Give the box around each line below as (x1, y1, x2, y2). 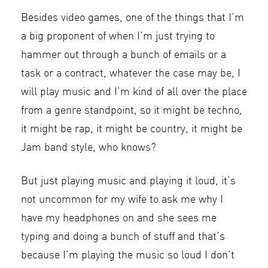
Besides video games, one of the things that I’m (21, 13, 244, 23)
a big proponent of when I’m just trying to (21, 31, 215, 42)
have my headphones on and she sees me (21, 213, 217, 224)
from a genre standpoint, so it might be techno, (21, 105, 242, 116)
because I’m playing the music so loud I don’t (21, 250, 234, 261)
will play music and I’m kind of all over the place (21, 87, 247, 98)
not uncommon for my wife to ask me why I (21, 194, 223, 205)
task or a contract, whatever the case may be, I (21, 68, 240, 79)
